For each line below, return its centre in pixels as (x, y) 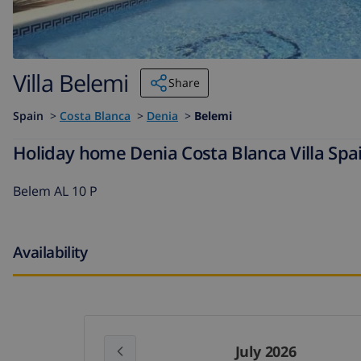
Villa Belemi (71, 83)
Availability (50, 252)
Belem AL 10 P (55, 191)
